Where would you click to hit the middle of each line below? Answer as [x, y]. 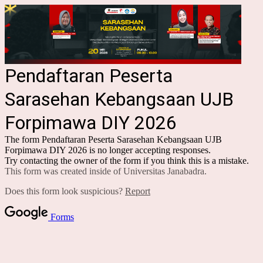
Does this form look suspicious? [65, 191]
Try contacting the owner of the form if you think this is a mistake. [127, 160]
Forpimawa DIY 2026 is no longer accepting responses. [108, 150]
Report [138, 191]
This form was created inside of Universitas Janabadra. [106, 171]
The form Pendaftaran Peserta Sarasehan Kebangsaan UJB [113, 139]
